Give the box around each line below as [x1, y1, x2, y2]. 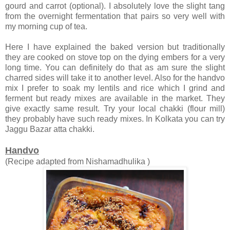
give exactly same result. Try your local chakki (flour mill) [5, 104, 225, 113]
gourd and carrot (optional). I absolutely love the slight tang [5, 2, 225, 11]
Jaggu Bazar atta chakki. [5, 125, 94, 134]
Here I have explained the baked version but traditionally [5, 43, 225, 52]
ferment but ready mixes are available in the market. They [5, 94, 225, 103]
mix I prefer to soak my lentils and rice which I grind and [5, 84, 225, 93]
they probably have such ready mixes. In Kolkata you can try [5, 114, 225, 124]
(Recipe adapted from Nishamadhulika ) [5, 157, 150, 166]
